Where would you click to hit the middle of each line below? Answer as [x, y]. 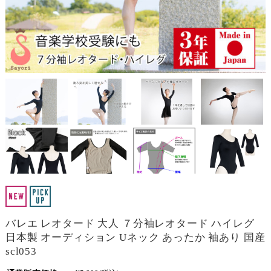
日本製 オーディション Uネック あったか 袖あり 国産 [135, 238]
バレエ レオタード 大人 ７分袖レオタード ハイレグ [130, 224]
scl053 [21, 252]
